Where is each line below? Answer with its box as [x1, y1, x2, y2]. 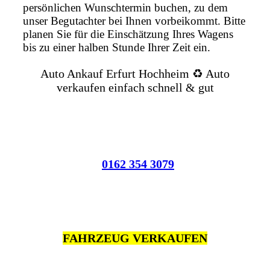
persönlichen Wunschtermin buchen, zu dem [23, 1, 228, 14]
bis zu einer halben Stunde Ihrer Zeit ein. [23, 41, 210, 54]
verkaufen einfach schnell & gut [56, 81, 214, 95]
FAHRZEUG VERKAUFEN [63, 231, 207, 245]
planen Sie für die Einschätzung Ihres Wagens [23, 28, 233, 41]
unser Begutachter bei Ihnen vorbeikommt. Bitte [23, 14, 245, 28]
